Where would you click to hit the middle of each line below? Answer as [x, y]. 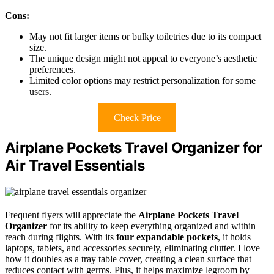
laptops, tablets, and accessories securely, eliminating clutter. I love [132, 248]
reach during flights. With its [61, 237]
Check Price [137, 117]
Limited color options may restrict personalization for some [143, 80]
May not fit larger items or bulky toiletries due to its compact [145, 36]
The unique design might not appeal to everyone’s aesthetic [143, 58]
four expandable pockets [167, 237]
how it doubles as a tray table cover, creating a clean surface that [128, 259]
